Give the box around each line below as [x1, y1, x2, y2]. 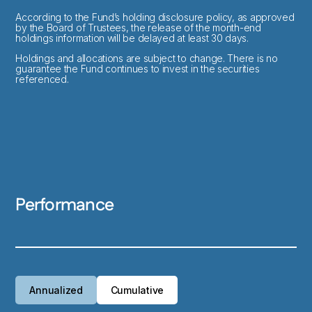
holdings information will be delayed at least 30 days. [15, 32, 249, 45]
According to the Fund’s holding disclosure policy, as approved [15, 11, 295, 24]
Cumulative [110, 284, 164, 297]
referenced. [15, 73, 69, 86]
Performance [15, 193, 114, 219]
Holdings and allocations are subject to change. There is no [15, 52, 278, 65]
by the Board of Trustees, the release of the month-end [15, 22, 261, 34]
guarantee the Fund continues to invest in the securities [15, 63, 260, 75]
